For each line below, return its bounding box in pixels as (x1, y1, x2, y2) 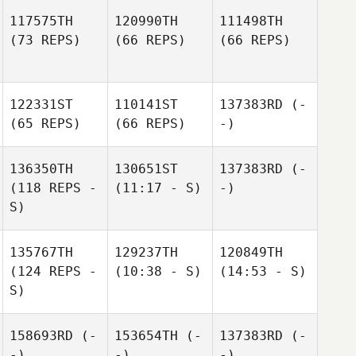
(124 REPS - (10, 264, 97, 279)
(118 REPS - (10, 180, 97, 195)
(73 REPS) (10, 33, 81, 48)
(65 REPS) (10, 116, 81, 131)
